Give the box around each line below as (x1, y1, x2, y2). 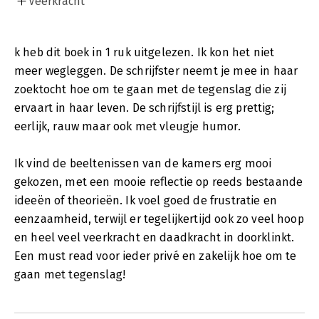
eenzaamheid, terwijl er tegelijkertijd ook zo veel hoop (14, 211, 304, 226)
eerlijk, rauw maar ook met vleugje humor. (14, 119, 241, 133)
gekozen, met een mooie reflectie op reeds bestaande (14, 174, 303, 189)
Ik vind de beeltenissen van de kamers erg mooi (14, 156, 272, 170)
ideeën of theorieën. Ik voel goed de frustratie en (14, 193, 278, 207)
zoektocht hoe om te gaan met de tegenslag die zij (14, 82, 286, 96)
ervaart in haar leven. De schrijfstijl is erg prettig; (14, 100, 275, 115)
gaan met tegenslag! (14, 267, 126, 281)
